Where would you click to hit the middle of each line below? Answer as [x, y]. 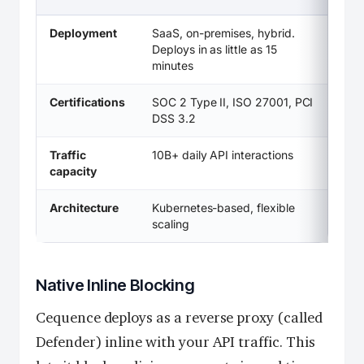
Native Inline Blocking [115, 286]
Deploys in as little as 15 [214, 50]
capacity [73, 171]
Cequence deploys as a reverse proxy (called [179, 318]
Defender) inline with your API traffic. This [175, 342]
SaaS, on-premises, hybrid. [223, 33]
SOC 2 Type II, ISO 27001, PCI [233, 102]
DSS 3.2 [174, 119]
